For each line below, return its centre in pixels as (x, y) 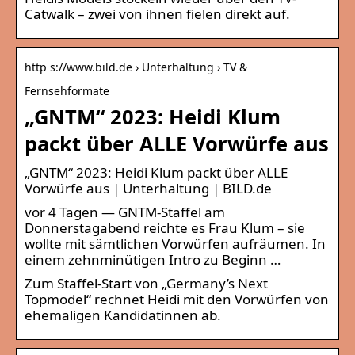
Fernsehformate (67, 90)
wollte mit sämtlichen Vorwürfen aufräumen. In (175, 243)
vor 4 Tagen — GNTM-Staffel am (125, 212)
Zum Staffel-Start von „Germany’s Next (146, 283)
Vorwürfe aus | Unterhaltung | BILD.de (148, 188)
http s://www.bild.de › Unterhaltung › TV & (136, 67)
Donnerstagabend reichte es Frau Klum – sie (165, 227)
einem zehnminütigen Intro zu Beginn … (153, 259)
